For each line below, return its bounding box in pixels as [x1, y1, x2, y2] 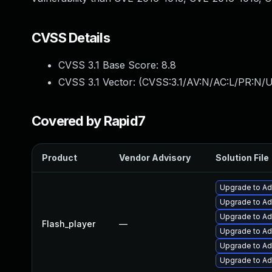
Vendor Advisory [119, 152, 191, 163]
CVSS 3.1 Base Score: [58, 59, 161, 71]
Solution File [216, 152, 269, 163]
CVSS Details [32, 30, 110, 46]
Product [42, 152, 77, 163]
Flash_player [42, 219, 95, 229]
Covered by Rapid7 [32, 113, 146, 129]
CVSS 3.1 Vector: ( [58, 76, 142, 88]
